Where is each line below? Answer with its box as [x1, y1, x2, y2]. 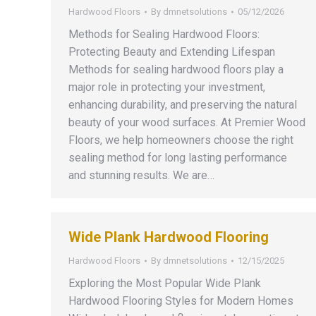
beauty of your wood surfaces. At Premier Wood [68, 116, 305, 129]
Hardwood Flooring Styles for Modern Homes [68, 294, 293, 308]
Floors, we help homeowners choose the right [68, 133, 293, 147]
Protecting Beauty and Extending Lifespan [68, 45, 275, 59]
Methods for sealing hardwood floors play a [68, 63, 284, 76]
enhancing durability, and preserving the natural [68, 98, 297, 111]
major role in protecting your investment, [68, 80, 265, 94]
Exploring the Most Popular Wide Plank [68, 276, 261, 290]
